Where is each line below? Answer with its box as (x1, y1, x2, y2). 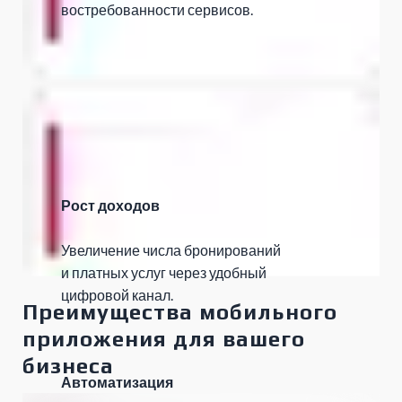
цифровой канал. (61, 286, 173, 304)
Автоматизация (61, 373, 173, 391)
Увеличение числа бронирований (61, 241, 281, 259)
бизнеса (22, 353, 114, 378)
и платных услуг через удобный (61, 264, 267, 282)
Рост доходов (61, 197, 160, 214)
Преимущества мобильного (22, 299, 337, 324)
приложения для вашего (22, 326, 305, 351)
